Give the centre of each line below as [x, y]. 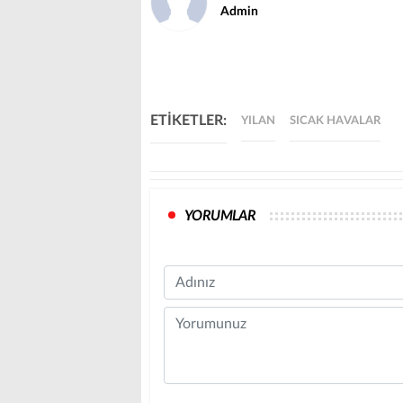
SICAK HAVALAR [335, 121]
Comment [194, 317]
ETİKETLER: [188, 121]
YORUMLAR [220, 216]
